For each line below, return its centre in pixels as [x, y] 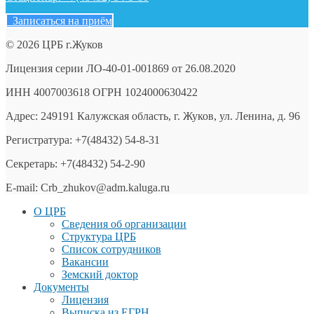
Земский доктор [100, 275]
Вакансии [85, 262]
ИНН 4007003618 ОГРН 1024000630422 [102, 93]
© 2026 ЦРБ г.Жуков [54, 45]
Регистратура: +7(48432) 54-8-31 [83, 140]
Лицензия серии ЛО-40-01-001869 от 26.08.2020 [121, 69]
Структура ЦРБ [99, 237]
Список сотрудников [111, 250]
